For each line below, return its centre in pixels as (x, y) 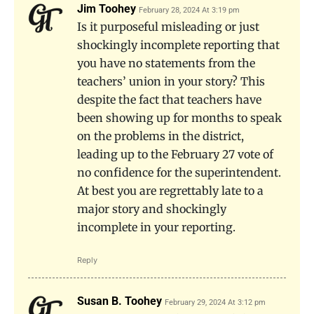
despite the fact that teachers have (169, 99)
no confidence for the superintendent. (179, 172)
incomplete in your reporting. (156, 227)
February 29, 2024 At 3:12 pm (215, 302)
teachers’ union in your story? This (171, 81)
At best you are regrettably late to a (170, 190)
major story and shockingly (152, 209)
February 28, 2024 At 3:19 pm (189, 10)
